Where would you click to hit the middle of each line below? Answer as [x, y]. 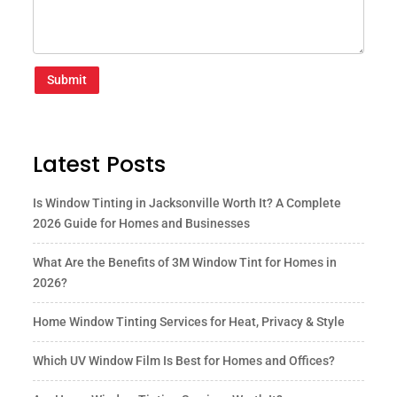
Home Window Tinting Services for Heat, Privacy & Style [189, 322]
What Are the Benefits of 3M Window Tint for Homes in [185, 263]
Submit [67, 80]
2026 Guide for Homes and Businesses [142, 224]
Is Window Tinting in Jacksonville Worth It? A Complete [187, 203]
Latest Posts [100, 165]
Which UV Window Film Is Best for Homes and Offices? [184, 361]
